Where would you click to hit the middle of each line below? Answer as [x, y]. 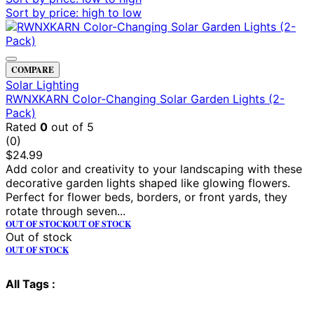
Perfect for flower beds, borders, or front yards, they [146, 197]
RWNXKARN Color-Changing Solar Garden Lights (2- [145, 98]
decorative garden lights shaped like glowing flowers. [148, 183]
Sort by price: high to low [74, 12]
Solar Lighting [42, 84]
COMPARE [33, 69]
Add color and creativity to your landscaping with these [154, 169]
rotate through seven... [66, 211]
